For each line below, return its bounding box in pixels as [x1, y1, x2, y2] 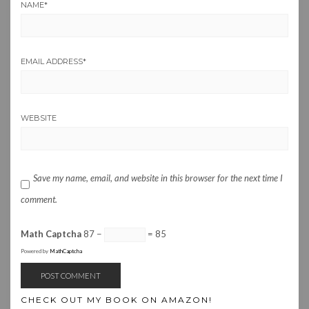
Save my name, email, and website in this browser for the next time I [33, 172, 283, 184]
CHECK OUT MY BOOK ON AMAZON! [21, 295, 212, 306]
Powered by [21, 248, 50, 255]
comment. [21, 194, 57, 206]
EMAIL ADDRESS [21, 57, 83, 67]
